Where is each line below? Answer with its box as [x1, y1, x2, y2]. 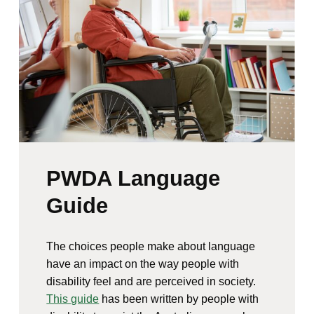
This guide [46, 292, 100, 305]
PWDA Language [46, 166, 221, 191]
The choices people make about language [46, 240, 256, 252]
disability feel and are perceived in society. [46, 275, 257, 287]
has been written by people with [99, 292, 259, 305]
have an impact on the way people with [46, 257, 240, 270]
